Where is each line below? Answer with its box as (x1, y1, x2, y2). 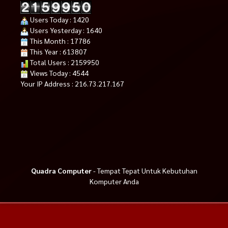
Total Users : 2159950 (28, 58, 99, 67)
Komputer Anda (89, 177, 139, 186)
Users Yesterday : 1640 (28, 25, 102, 35)
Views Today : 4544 (28, 68, 89, 78)
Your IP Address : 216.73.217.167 (20, 79, 124, 89)
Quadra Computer (31, 166, 92, 176)
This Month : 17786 (28, 36, 91, 46)
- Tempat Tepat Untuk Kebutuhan (91, 166, 197, 176)
